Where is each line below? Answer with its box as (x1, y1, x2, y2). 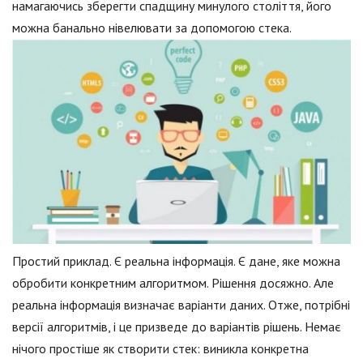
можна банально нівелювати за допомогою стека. (12, 19, 292, 36)
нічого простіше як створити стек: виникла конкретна (12, 340, 309, 357)
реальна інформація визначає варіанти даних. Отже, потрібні (12, 296, 350, 313)
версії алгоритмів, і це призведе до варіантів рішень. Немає (12, 318, 341, 335)
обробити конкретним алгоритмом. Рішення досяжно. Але (12, 274, 334, 291)
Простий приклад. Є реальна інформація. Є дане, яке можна (12, 252, 340, 269)
